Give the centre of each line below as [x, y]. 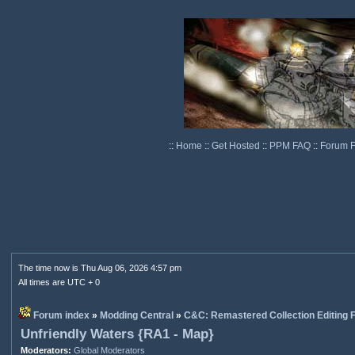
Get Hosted [237, 146]
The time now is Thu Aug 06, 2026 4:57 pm [99, 268]
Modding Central [136, 315]
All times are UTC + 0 [59, 282]
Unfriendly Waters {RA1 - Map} [117, 334]
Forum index [61, 315]
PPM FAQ [291, 146]
